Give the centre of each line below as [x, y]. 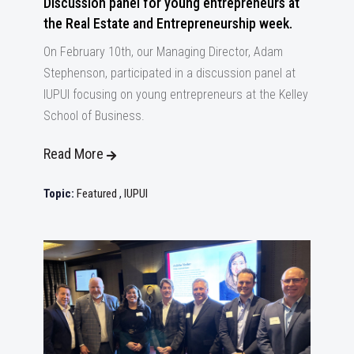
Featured [98, 193]
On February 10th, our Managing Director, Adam [163, 51]
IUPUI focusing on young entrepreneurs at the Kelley [176, 94]
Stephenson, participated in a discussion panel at [169, 73]
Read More [73, 153]
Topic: [59, 193]
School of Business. [94, 115]
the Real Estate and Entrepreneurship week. [168, 23]
